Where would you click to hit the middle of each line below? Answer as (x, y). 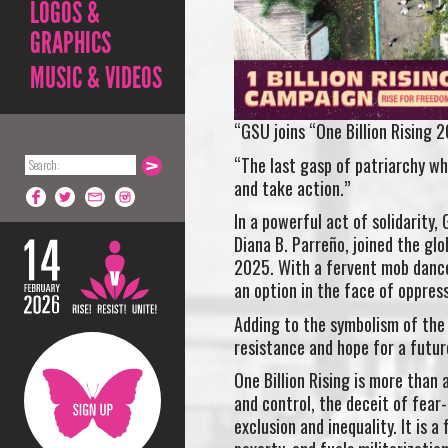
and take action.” (291, 187)
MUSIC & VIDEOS (96, 78)
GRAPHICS (70, 43)
